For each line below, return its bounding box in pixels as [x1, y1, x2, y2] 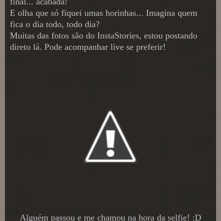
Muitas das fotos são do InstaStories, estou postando [10, 30, 197, 40]
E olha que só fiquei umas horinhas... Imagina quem [10, 7, 197, 18]
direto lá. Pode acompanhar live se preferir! [10, 41, 166, 52]
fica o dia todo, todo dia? [10, 19, 100, 29]
